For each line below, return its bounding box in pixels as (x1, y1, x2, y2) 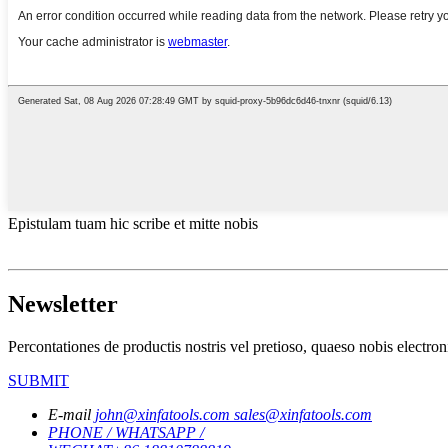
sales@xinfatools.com (234, 405, 372, 423)
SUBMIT (8, 371, 69, 389)
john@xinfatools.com (95, 405, 234, 423)
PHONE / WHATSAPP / (48, 423, 204, 441)
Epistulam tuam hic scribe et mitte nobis (8, 214, 258, 232)
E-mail (48, 405, 91, 423)
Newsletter (8, 290, 118, 317)
